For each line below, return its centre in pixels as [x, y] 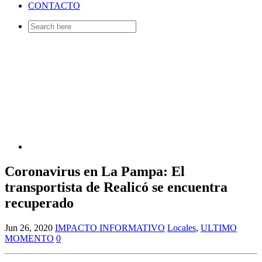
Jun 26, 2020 [29, 228]
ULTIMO [219, 228]
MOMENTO [29, 239]
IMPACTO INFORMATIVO [110, 228]
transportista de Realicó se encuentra [116, 187]
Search [40, 25]
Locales [182, 228]
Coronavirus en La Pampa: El [95, 172]
